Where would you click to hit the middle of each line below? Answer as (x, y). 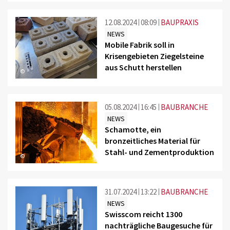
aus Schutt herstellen (143, 67)
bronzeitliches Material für (153, 140)
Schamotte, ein (133, 129)
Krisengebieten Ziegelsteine (155, 56)
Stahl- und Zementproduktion (160, 152)
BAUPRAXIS (180, 22)
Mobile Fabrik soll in (140, 44)
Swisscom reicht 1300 (144, 214)
